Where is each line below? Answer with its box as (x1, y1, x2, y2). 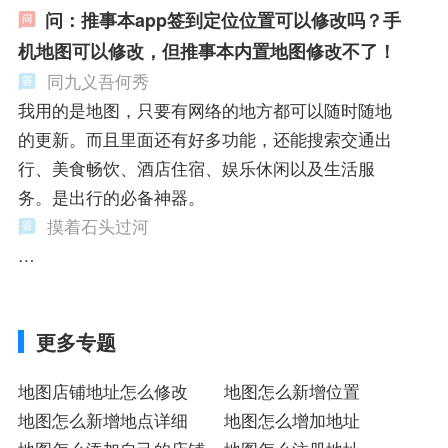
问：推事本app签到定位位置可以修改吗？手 (44, 7, 401, 34)
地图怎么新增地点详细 (17, 407, 188, 432)
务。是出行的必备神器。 (17, 185, 205, 210)
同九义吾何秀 (46, 69, 149, 94)
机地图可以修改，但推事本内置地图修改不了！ (17, 38, 396, 65)
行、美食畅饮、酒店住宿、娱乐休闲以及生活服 (17, 156, 375, 181)
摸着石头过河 (46, 214, 149, 239)
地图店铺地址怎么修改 (17, 378, 188, 403)
